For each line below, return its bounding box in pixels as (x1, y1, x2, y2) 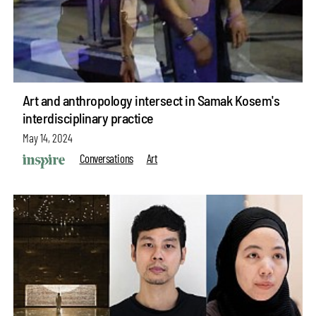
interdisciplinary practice (22, 109, 154, 127)
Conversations (79, 150, 133, 165)
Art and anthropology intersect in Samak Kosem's (22, 92, 280, 109)
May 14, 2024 (22, 130, 73, 145)
